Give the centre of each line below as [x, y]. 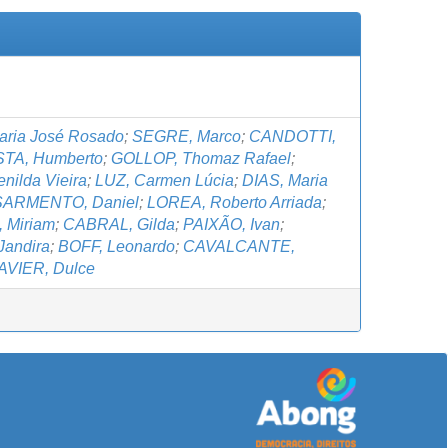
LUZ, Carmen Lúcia [164, 180]
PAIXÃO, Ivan [231, 224]
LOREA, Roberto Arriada [234, 202]
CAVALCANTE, [239, 246]
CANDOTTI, [292, 136]
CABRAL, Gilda [119, 224]
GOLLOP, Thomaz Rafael [201, 158]
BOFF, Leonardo [116, 246]
